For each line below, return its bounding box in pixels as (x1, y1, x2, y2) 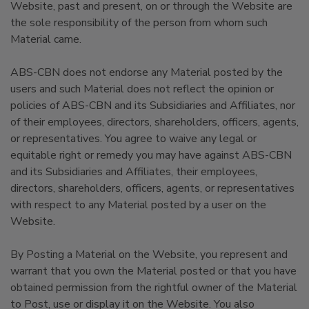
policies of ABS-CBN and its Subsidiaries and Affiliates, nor (10, 98, 295, 113)
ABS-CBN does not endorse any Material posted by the (10, 65, 283, 80)
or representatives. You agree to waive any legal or (10, 131, 257, 146)
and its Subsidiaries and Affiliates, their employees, (10, 164, 257, 179)
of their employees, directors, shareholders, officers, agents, (10, 114, 299, 130)
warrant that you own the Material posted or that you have (10, 263, 297, 279)
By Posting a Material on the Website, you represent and (10, 247, 288, 262)
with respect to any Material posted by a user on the (10, 197, 266, 212)
